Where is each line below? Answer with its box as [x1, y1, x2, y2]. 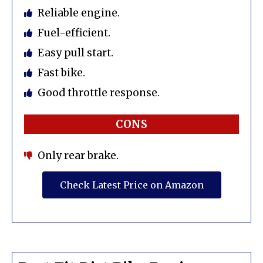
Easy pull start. [37, 46, 113, 60]
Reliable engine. [37, 6, 120, 20]
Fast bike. [37, 66, 85, 80]
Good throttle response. [37, 86, 160, 100]
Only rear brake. [37, 149, 119, 163]
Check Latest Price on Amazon [59, 179, 204, 191]
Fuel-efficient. [37, 26, 110, 40]
